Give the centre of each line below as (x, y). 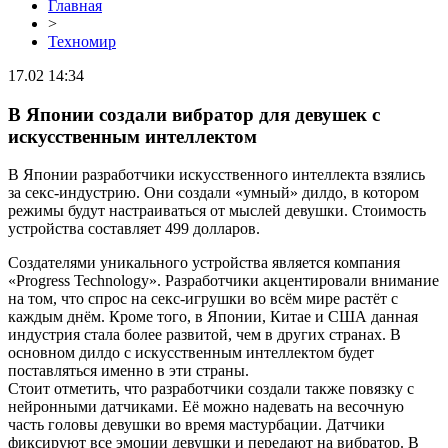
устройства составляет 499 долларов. (134, 229)
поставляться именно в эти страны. (128, 371)
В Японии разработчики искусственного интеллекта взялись (216, 175)
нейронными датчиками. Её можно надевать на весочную (206, 407)
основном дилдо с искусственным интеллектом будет (191, 353)
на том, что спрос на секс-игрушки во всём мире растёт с (203, 299)
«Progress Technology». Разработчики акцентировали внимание (223, 281)
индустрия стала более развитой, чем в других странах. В (204, 335)
